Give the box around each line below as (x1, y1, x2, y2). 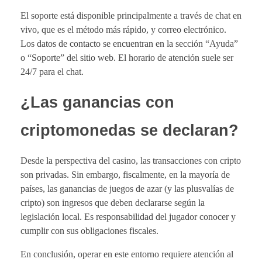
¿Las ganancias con (20, 93, 174, 111)
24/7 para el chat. (20, 66, 84, 77)
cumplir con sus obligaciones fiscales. (20, 225, 158, 236)
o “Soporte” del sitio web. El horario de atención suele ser (20, 52, 233, 63)
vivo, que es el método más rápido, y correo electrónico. (20, 24, 226, 35)
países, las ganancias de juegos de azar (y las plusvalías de (20, 183, 234, 194)
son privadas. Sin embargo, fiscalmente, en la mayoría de (20, 169, 230, 180)
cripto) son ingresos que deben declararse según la (20, 197, 205, 208)
